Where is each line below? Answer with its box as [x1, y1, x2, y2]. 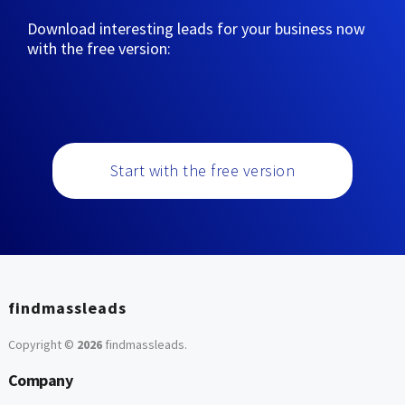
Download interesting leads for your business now [27, 18, 366, 40]
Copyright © [7, 335, 77, 353]
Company [7, 369, 73, 391]
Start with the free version [109, 160, 296, 182]
